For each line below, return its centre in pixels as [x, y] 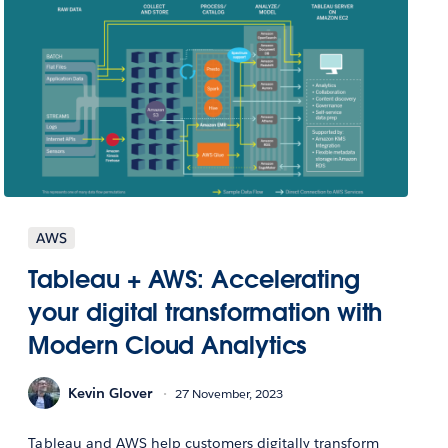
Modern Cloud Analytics [168, 346]
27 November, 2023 [229, 393]
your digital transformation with [205, 313]
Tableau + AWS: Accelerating [194, 280]
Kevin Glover [110, 392]
